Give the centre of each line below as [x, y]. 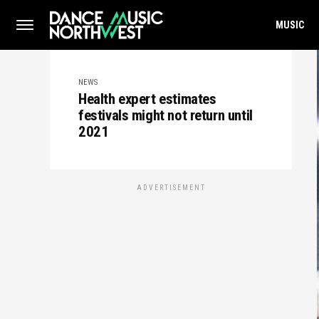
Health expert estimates [147, 99]
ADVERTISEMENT [171, 188]
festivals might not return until [166, 115]
